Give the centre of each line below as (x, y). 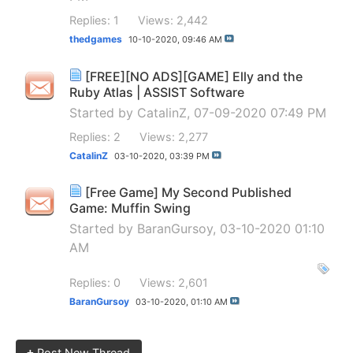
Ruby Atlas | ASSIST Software (157, 92)
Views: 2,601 (174, 283)
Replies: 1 (94, 20)
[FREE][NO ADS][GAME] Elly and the (194, 76)
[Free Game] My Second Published (188, 193)
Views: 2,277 (174, 136)
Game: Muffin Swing (130, 208)
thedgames (96, 39)
